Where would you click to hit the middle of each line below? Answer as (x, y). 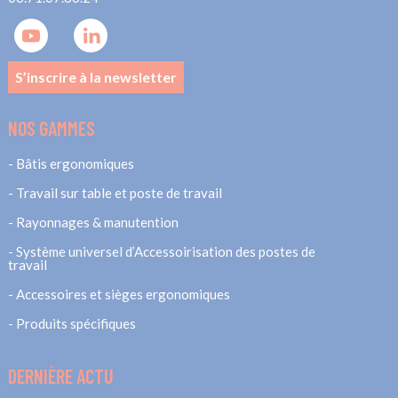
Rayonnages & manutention (97, 222)
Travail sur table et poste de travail (119, 192)
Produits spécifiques (76, 323)
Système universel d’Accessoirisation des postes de (165, 251)
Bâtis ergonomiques (75, 163)
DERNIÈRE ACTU (60, 375)
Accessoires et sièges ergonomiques (123, 294)
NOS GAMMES (51, 127)
